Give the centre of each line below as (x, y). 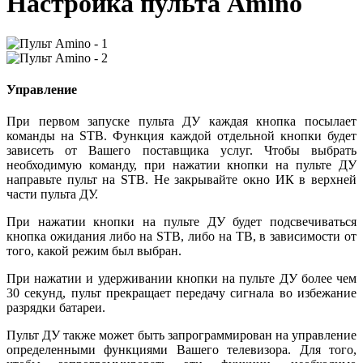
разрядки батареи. (56, 308)
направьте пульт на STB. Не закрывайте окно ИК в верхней (181, 180)
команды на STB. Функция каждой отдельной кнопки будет (181, 136)
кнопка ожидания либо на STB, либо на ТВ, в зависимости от (181, 237)
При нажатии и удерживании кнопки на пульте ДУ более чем (181, 279)
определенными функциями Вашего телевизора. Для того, (181, 350)
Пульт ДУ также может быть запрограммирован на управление (181, 335)
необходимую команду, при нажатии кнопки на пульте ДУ (181, 165)
